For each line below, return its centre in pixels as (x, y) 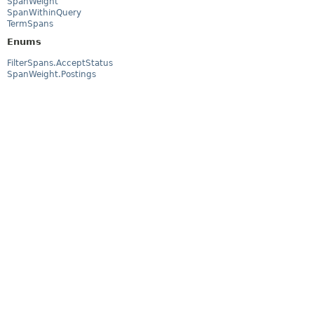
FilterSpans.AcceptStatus (60, 63)
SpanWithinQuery (44, 13)
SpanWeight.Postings (52, 74)
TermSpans (30, 24)
